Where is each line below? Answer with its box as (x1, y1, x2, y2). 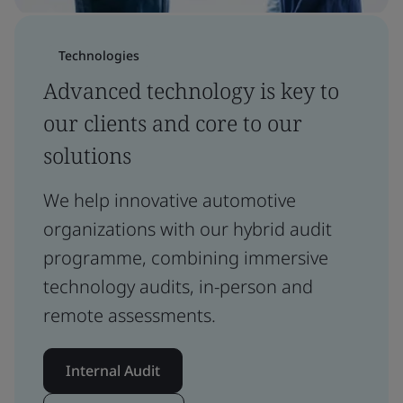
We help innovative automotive (43, 188, 296, 212)
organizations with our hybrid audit (43, 217, 332, 241)
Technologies (58, 47, 139, 64)
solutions (43, 140, 131, 170)
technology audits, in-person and (43, 274, 313, 299)
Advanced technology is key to (43, 76, 339, 105)
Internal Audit (66, 361, 160, 381)
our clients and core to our (43, 108, 302, 138)
